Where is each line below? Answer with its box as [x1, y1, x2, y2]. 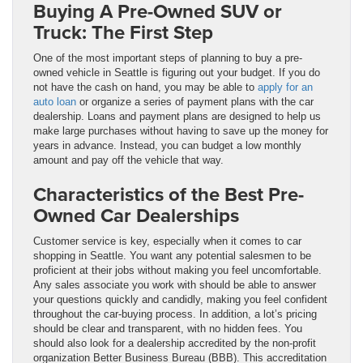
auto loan [33, 95, 76, 108]
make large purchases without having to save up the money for [33, 124, 328, 137]
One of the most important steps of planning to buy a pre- [33, 51, 302, 64]
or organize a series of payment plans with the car [76, 95, 314, 108]
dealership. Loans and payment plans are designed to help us [33, 109, 321, 122]
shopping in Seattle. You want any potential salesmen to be [33, 249, 311, 262]
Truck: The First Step [33, 17, 213, 46]
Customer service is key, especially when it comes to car [33, 234, 301, 247]
